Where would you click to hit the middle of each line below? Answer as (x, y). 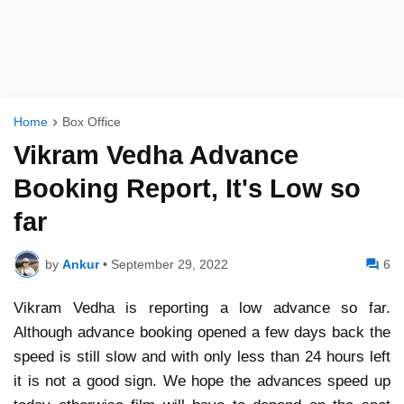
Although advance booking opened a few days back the (202, 333)
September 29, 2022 (170, 264)
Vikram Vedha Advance (156, 156)
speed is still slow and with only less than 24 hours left (202, 357)
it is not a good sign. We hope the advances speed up (202, 381)
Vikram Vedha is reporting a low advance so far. (202, 308)
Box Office (92, 122)
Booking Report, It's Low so (187, 189)
